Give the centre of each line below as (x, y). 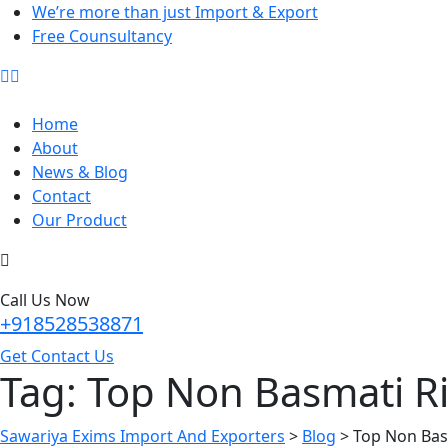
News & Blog (80, 172)
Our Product (79, 220)
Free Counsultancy (102, 36)
